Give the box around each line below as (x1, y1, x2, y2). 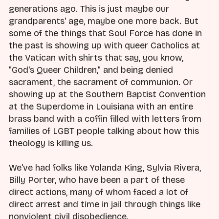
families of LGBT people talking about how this (9, 125, 199, 136)
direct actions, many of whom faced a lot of (9, 186, 188, 197)
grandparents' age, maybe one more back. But (9, 15, 198, 26)
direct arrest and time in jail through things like (9, 198, 200, 210)
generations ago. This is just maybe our (9, 3, 169, 14)
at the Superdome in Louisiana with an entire (9, 101, 193, 112)
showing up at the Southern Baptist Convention (9, 88, 206, 100)
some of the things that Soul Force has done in (9, 27, 202, 39)
